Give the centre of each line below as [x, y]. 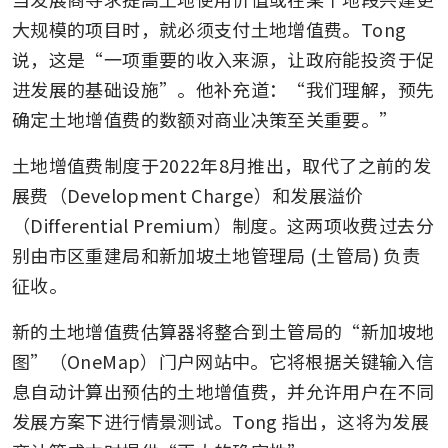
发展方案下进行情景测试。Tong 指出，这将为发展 [220, 420]
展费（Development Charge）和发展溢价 [188, 194]
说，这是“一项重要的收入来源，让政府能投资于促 [223, 58]
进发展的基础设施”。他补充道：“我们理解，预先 [223, 88]
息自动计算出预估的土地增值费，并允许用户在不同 [223, 390]
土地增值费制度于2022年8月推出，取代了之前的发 [221, 164]
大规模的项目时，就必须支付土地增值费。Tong [209, 28]
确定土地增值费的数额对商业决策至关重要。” [207, 118]
